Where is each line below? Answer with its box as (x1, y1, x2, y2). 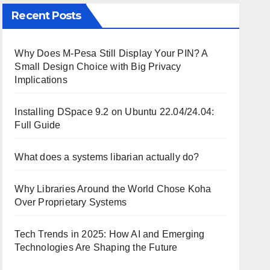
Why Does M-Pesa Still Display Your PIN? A (14, 48, 208, 58)
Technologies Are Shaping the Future (14, 242, 178, 253)
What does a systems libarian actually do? (14, 152, 199, 162)
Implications (14, 75, 67, 85)
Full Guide (14, 120, 61, 130)
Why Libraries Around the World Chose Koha (14, 184, 212, 194)
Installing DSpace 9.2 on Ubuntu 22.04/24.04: (14, 107, 215, 117)
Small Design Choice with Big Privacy (14, 61, 181, 72)
